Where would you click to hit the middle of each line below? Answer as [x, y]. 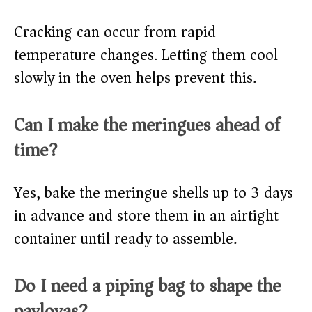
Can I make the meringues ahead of [147, 125]
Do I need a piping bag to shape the [147, 286]
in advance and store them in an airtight [146, 216]
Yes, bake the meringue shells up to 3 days [154, 193]
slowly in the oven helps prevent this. [135, 78]
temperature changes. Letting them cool [146, 55]
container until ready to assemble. [125, 239]
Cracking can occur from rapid [115, 32]
